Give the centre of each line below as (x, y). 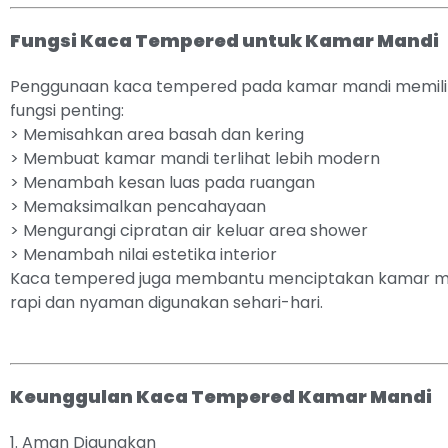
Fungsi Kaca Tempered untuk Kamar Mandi (224, 40)
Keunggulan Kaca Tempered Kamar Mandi (221, 396)
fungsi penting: (67, 110)
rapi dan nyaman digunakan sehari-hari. (166, 302)
